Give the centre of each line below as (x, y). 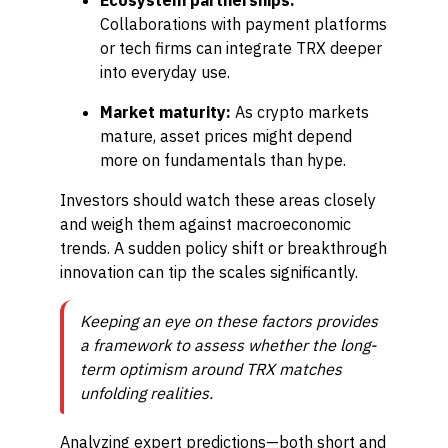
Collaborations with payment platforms (243, 24)
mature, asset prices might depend (226, 136)
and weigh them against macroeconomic (205, 224)
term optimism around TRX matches (211, 369)
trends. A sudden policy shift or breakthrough (223, 248)
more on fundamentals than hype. (223, 160)
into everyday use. (165, 72)
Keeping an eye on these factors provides (229, 321)
